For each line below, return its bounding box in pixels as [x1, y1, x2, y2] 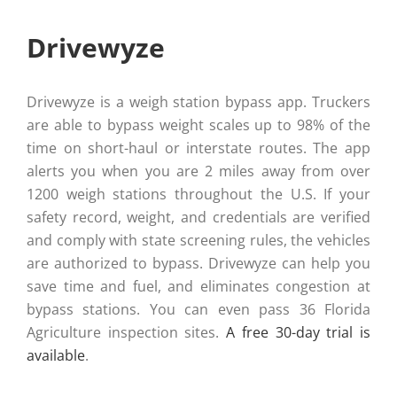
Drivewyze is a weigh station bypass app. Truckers [27, 91, 370, 112]
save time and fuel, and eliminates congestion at [27, 276, 370, 296]
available [27, 345, 85, 365]
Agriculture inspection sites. [27, 322, 227, 342]
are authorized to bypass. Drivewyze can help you [27, 253, 370, 273]
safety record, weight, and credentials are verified [27, 206, 370, 227]
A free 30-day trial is [226, 322, 371, 342]
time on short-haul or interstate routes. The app [27, 137, 370, 158]
